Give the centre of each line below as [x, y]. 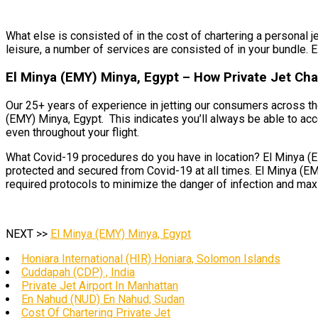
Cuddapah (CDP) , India [78, 272]
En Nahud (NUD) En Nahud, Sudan [103, 299]
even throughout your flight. [72, 132]
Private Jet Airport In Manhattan [100, 285]
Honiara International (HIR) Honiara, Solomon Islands [151, 258]
